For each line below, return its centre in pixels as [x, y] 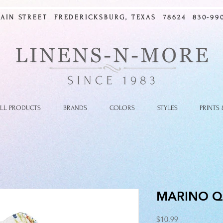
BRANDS [75, 108]
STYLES [167, 108]
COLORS [122, 108]
